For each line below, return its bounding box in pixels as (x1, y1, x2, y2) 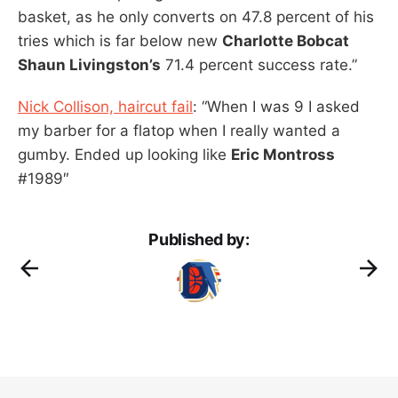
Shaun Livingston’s (18, 55, 161, 74)
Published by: (148, 229, 250, 249)
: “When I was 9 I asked (193, 97, 360, 115)
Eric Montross (231, 145, 335, 163)
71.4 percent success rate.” (161, 55, 357, 74)
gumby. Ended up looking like (18, 145, 231, 163)
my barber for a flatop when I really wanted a (18, 121, 340, 139)
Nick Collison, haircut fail (18, 97, 193, 115)
